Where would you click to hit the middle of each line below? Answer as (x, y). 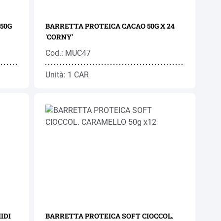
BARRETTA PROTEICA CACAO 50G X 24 (110, 26)
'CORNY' (59, 37)
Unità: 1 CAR (67, 75)
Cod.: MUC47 (68, 53)
